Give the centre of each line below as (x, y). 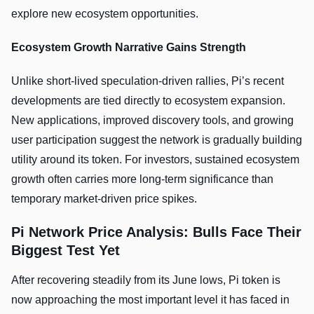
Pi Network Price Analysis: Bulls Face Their (156, 232)
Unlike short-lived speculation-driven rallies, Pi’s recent (148, 81)
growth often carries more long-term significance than (142, 179)
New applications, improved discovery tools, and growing (152, 121)
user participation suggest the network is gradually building (157, 140)
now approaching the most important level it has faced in (150, 300)
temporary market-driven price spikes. (104, 199)
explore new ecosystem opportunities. (105, 14)
